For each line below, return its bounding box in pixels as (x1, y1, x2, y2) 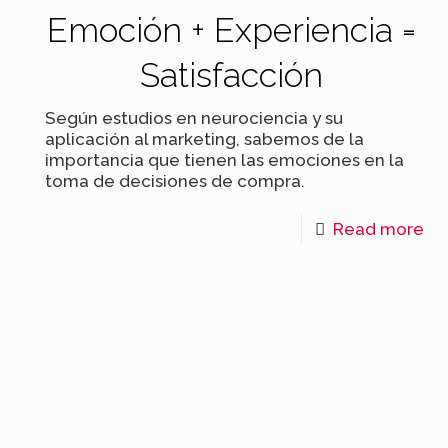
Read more (332, 219, 424, 239)
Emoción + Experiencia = (47, 10, 417, 50)
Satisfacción (140, 55, 324, 95)
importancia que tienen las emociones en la (45, 150, 405, 170)
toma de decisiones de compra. (45, 171, 306, 191)
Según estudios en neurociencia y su (45, 108, 344, 128)
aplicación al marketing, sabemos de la (45, 129, 365, 149)
